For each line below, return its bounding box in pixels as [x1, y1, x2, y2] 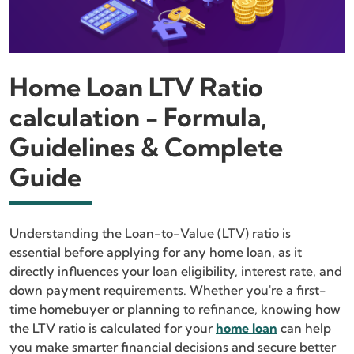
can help [281, 319, 331, 336]
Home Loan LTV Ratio [9, 70, 263, 103]
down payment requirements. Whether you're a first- [9, 281, 326, 298]
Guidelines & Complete [9, 130, 283, 163]
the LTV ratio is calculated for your [9, 319, 216, 336]
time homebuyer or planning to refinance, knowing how [9, 300, 341, 317]
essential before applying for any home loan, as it [9, 243, 302, 260]
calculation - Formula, [9, 100, 267, 133]
